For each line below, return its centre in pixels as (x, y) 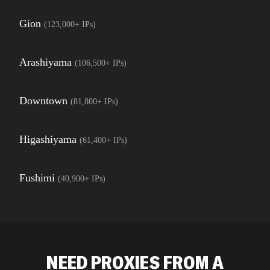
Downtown (43, 101)
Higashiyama (48, 139)
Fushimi (37, 178)
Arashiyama (46, 62)
